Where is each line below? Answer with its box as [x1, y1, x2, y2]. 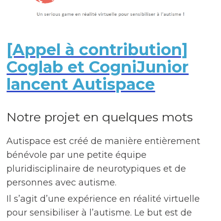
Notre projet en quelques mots [6, 110, 193, 125]
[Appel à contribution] [6, 40, 188, 60]
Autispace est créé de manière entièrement [6, 136, 201, 147]
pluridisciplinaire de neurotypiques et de [6, 163, 186, 175]
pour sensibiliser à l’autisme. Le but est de [6, 207, 192, 219]
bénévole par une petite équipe [6, 149, 147, 161]
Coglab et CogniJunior [6, 57, 189, 77]
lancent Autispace [6, 74, 155, 94]
